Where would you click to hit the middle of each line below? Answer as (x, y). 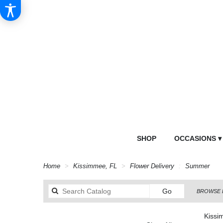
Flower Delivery (152, 167)
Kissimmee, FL (96, 167)
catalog (182, 201)
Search (182, 191)
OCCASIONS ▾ (198, 139)
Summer (197, 167)
